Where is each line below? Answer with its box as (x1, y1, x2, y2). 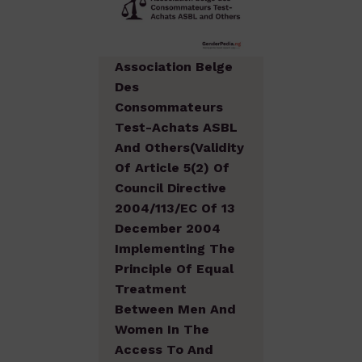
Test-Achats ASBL (115, 119, 238, 135)
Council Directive (115, 179, 226, 196)
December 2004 (115, 220, 221, 236)
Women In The (115, 321, 209, 337)
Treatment (115, 280, 187, 297)
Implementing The (115, 240, 235, 256)
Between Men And (115, 301, 236, 317)
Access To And (115, 341, 213, 357)
